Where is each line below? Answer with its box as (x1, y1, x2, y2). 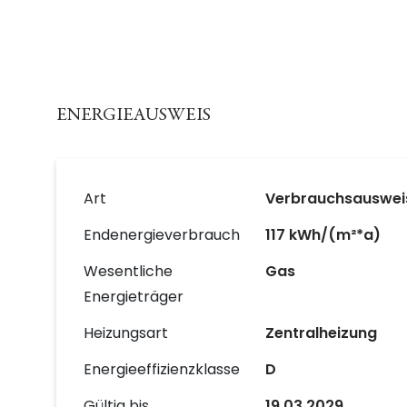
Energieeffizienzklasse (84, 359, 240, 380)
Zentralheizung (265, 323, 377, 343)
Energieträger (84, 286, 184, 307)
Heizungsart (84, 323, 168, 343)
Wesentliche (84, 261, 173, 282)
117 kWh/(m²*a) (265, 224, 381, 245)
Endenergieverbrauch (84, 224, 240, 245)
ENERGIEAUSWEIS (56, 106, 211, 125)
